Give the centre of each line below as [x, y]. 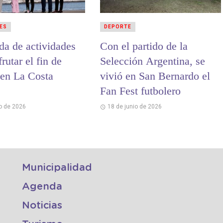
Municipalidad [57, 168]
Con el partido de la [144, 46]
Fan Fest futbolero [140, 91]
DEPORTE [117, 27]
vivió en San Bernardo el [155, 76]
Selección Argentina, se [152, 61]
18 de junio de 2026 [135, 107]
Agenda [42, 187]
